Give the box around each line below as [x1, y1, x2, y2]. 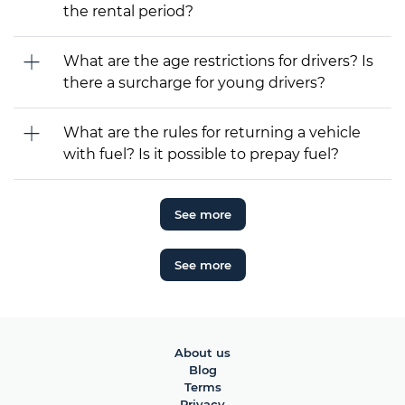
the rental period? [63, 2, 193, 20]
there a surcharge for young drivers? [63, 73, 325, 91]
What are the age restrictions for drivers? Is [63, 52, 373, 70]
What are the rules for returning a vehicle [63, 123, 361, 141]
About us [174, 344, 231, 360]
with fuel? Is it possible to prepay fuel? [63, 145, 339, 163]
